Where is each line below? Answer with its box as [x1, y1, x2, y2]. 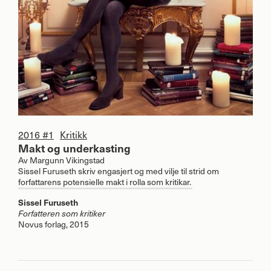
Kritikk [60, 126, 87, 142]
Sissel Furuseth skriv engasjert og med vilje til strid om [18, 164, 219, 177]
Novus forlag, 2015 [18, 217, 89, 230]
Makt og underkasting [18, 140, 131, 155]
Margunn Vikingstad [30, 153, 105, 166]
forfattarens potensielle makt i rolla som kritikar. [18, 175, 191, 188]
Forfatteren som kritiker [18, 207, 105, 219]
